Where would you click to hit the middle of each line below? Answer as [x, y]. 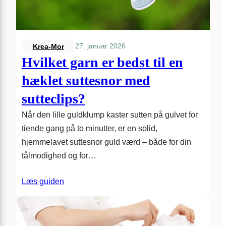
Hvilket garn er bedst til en [102, 62]
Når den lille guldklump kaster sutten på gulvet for [109, 115]
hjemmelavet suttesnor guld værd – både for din [106, 142]
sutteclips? [53, 98]
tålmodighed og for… [59, 155]
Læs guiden [43, 181]
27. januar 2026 [100, 46]
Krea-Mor [48, 46]
